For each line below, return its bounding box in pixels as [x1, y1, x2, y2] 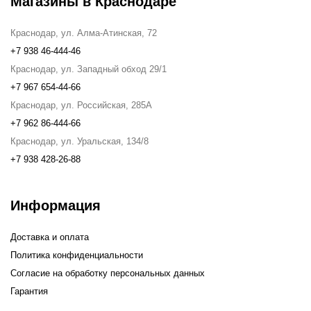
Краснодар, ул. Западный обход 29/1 [10, 64, 167, 75]
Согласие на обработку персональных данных [10, 268, 205, 279]
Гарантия [10, 286, 48, 297]
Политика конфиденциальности [10, 250, 143, 261]
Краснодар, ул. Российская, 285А [10, 100, 152, 111]
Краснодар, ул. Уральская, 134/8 [10, 136, 149, 147]
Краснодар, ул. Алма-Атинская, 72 [10, 28, 157, 39]
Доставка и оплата [10, 232, 89, 243]
